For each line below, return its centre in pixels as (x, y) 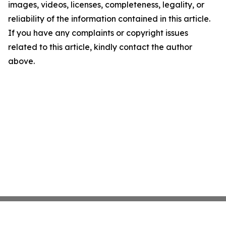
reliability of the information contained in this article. (109, 19)
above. (21, 61)
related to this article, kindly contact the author (100, 47)
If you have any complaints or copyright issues (98, 33)
